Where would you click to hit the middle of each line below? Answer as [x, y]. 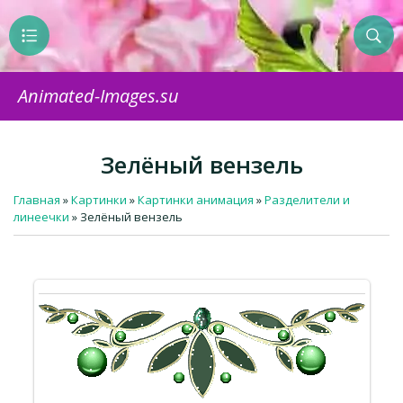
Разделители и [307, 200]
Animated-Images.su [99, 96]
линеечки [41, 217]
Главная [37, 200]
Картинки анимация [196, 200]
